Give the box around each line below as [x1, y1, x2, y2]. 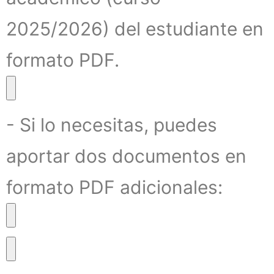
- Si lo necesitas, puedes [6, 113, 217, 136]
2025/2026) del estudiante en [6, 17, 264, 40]
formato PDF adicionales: [6, 176, 223, 198]
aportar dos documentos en [6, 144, 246, 167]
